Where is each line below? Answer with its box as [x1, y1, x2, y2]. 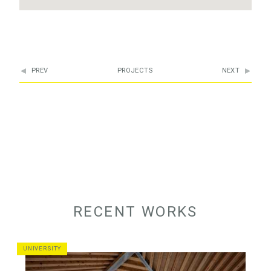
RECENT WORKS [73, 203, 198, 221]
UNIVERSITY [22, 244, 62, 253]
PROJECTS [117, 66, 152, 75]
